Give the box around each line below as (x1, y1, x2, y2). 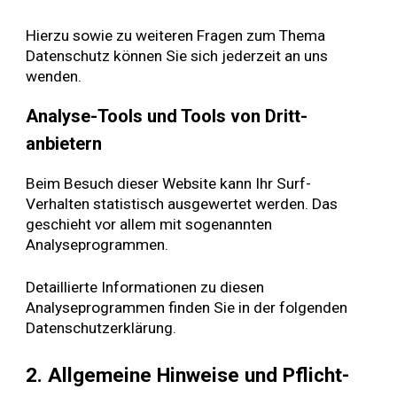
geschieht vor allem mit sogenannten (26, 214, 273, 233)
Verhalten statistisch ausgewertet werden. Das (26, 194, 339, 213)
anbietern (26, 133, 103, 155)
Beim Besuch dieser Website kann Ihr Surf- (26, 174, 312, 192)
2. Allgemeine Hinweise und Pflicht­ (26, 362, 350, 387)
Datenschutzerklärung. (26, 318, 177, 337)
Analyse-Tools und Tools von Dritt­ (26, 105, 308, 128)
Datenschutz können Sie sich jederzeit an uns (26, 46, 329, 65)
